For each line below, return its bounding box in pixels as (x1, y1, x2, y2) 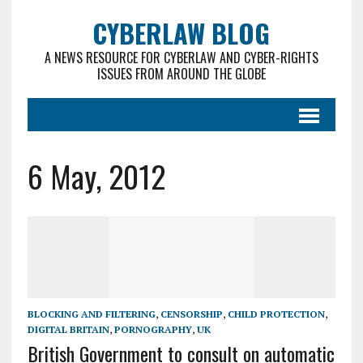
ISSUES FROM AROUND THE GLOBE (96, 64, 266, 83)
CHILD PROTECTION (227, 308, 325, 321)
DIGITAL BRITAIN (27, 323, 109, 336)
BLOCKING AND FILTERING (27, 308, 156, 321)
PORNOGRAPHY (113, 323, 192, 336)
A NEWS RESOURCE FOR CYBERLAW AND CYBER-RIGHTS (44, 48, 318, 67)
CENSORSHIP (160, 308, 223, 321)
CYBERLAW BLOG (92, 14, 271, 52)
